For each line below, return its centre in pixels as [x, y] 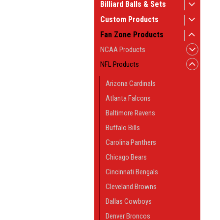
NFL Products [120, 64]
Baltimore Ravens [130, 113]
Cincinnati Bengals [132, 172]
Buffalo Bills [123, 128]
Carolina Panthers [131, 142]
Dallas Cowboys [129, 201]
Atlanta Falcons [128, 98]
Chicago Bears [126, 157]
